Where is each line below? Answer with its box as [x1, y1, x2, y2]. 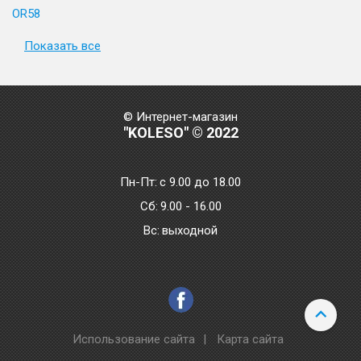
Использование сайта [73, 332, 195, 346]
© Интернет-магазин [123, 110, 238, 124]
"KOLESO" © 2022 [122, 124, 239, 141]
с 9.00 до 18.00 [160, 175, 241, 189]
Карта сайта [217, 332, 284, 346]
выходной [162, 223, 218, 238]
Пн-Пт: [120, 175, 157, 189]
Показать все [24, 39, 101, 53]
